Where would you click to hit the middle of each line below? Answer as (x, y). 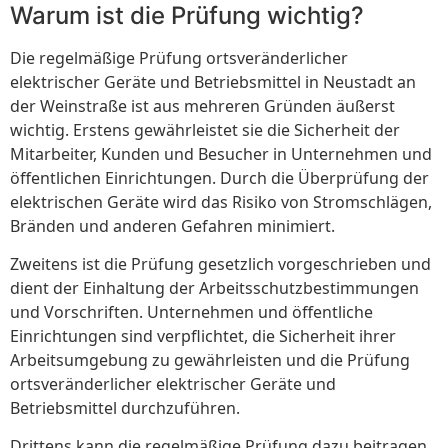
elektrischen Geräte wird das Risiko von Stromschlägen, (221, 201)
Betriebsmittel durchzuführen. (125, 407)
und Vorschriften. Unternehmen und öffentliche (191, 311)
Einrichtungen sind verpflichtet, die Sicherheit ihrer (203, 335)
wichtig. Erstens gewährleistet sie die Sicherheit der (205, 129)
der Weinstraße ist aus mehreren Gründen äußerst (202, 105)
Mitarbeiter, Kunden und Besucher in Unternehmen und (221, 153)
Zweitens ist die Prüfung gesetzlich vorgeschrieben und (220, 263)
